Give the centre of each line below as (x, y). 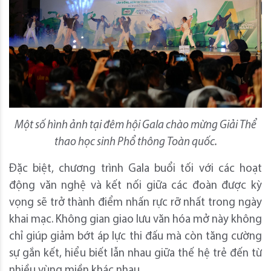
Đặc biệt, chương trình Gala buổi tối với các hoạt (135, 169)
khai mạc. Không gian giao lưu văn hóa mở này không (135, 220)
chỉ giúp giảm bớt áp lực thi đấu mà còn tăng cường (135, 237)
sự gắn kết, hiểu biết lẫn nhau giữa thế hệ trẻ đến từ (135, 253)
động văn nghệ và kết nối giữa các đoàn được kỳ (135, 186)
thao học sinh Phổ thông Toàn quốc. (135, 142)
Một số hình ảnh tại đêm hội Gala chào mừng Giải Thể (135, 125)
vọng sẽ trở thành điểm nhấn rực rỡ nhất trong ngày (135, 203)
